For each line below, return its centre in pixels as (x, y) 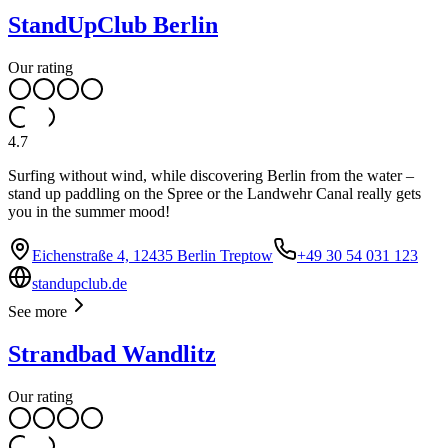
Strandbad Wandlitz (112, 354)
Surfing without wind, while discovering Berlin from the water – (211, 176)
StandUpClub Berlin (113, 25)
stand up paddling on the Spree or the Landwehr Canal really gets (214, 194)
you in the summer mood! (89, 212)
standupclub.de (79, 284)
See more (37, 312)
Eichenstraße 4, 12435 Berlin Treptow (152, 256)
